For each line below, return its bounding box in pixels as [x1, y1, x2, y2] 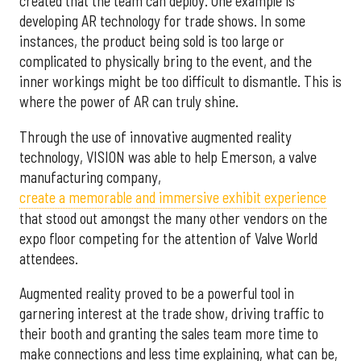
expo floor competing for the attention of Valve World [19, 229, 317, 247]
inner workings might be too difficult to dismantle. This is [19, 73, 342, 91]
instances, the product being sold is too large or [19, 32, 284, 51]
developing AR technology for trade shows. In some [19, 12, 305, 31]
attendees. [19, 249, 78, 268]
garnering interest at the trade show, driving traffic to [19, 305, 324, 323]
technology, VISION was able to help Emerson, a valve [19, 147, 317, 166]
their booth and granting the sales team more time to [19, 325, 318, 343]
